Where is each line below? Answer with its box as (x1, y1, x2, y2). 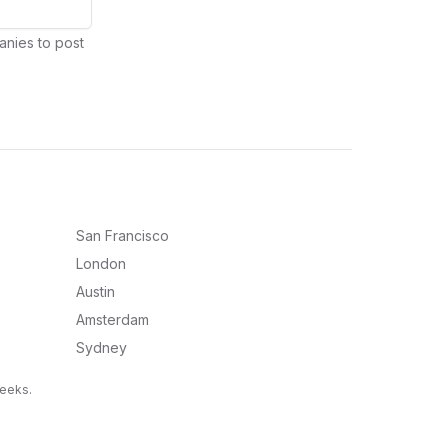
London (76, 255, 126, 272)
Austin (76, 283, 115, 300)
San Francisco (76, 227, 169, 244)
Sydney (76, 339, 127, 356)
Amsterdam (76, 311, 149, 328)
